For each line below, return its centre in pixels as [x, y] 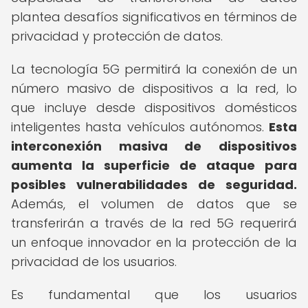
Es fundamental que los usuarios [154, 295]
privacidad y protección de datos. [117, 36]
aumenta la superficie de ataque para [154, 165]
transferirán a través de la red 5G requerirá [154, 223]
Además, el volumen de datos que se [154, 204]
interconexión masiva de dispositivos [154, 146]
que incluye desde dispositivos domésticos [154, 108]
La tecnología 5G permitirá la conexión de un [154, 69]
